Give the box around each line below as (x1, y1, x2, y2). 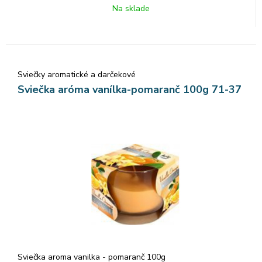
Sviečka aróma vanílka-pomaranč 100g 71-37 (18, 82, 242, 96)
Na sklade (112, 2, 150, 14)
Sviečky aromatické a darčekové (18, 68, 136, 80)
